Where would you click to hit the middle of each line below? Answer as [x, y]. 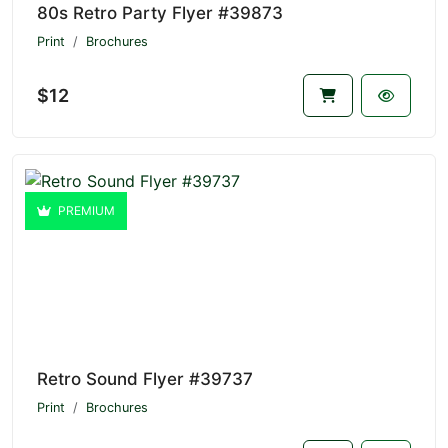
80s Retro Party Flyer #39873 [160, 12]
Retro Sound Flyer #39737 [145, 379]
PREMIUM [85, 211]
